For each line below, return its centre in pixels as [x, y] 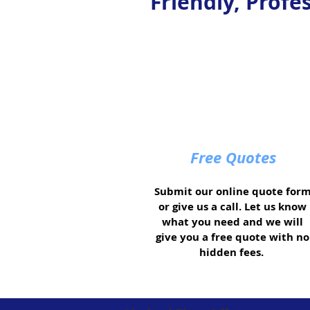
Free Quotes [233, 158]
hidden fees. [232, 253]
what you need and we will [232, 222]
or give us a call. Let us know [232, 207]
